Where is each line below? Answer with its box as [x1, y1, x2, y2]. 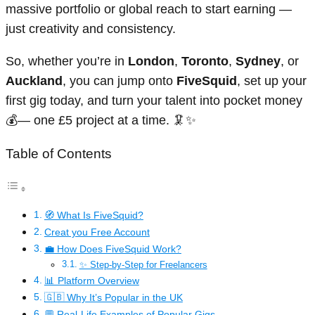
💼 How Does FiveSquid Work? [44, 243, 181, 255]
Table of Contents [6, 146, 112, 162]
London [128, 54, 174, 69]
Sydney [236, 54, 281, 69]
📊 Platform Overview [44, 274, 139, 286]
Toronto [181, 54, 229, 69]
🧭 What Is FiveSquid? [44, 209, 143, 221]
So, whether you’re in [6, 54, 128, 69]
